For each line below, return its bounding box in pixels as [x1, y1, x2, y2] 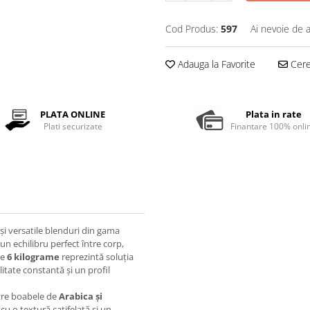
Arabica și [59, 289, 102, 302]
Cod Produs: [165, 21, 218, 35]
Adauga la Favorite [175, 57, 255, 71]
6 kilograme [7, 250, 60, 263]
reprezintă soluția [60, 250, 134, 263]
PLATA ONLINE [40, 107, 106, 120]
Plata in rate [245, 107, 302, 120]
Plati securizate [43, 120, 102, 132]
